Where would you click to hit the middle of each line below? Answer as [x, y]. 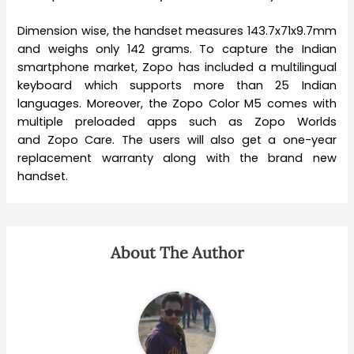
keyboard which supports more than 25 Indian [177, 85]
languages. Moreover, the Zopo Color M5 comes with [177, 103]
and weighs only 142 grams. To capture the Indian [177, 49]
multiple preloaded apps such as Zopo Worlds [177, 121]
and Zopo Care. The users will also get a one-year [177, 139]
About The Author [177, 252]
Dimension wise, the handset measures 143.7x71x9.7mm [177, 30]
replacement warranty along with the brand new [177, 158]
